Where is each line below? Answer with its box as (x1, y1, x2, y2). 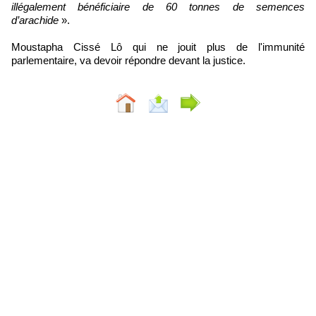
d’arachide (11, 13, 61, 26)
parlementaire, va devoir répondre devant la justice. (11, 54, 245, 66)
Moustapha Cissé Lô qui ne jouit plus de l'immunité (11, 40, 305, 53)
